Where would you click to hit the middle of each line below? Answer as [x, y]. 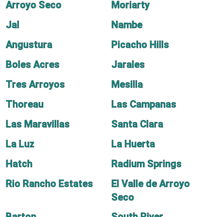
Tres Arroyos [35, 84]
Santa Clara [137, 124]
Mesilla [127, 84]
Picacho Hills [140, 45]
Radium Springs [147, 164]
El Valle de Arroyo [151, 184]
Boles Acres [33, 64]
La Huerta [133, 144]
